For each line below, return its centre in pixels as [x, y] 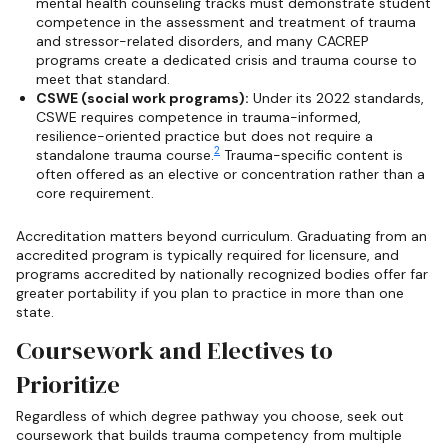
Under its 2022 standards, [336, 97]
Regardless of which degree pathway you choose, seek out [210, 416]
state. [35, 311]
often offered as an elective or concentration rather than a [230, 173]
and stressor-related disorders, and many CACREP [202, 40]
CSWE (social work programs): [142, 97]
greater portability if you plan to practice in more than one [210, 292]
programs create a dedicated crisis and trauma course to [226, 59]
